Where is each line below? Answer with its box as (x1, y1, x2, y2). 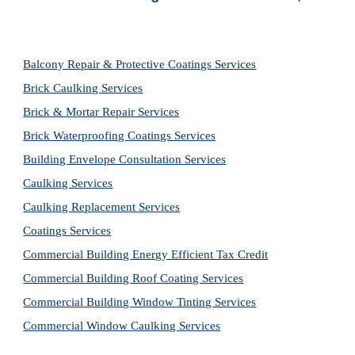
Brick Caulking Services (23, 82, 143, 94)
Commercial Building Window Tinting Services (23, 296, 257, 308)
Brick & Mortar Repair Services (23, 105, 180, 118)
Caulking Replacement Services (23, 200, 181, 213)
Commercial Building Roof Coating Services (23, 272, 244, 284)
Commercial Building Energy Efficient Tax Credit (23, 248, 269, 261)
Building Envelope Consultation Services (23, 153, 227, 166)
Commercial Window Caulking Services (23, 319, 221, 332)
